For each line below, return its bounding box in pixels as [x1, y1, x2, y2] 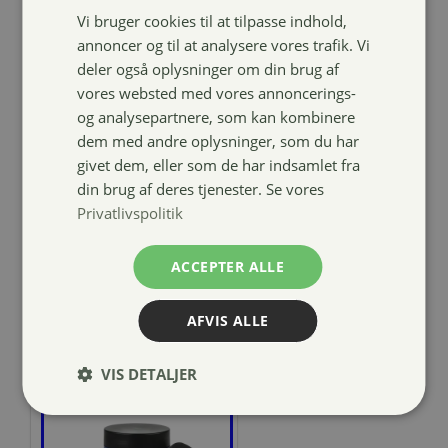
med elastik [230, 117, 356, 142]
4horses [230, 21, 316, 46]
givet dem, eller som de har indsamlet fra [77, 154, 361, 175]
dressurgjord [230, 93, 367, 118]
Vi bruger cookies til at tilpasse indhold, [77, 10, 348, 31]
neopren [230, 69, 321, 94]
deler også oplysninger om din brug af [77, 58, 340, 79]
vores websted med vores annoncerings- [77, 82, 357, 103]
